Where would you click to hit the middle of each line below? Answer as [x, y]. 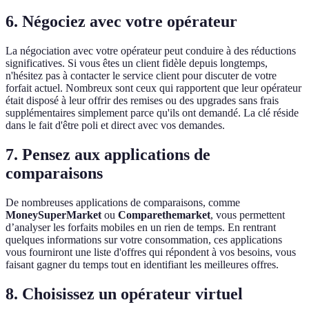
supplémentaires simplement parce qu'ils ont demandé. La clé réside [152, 113]
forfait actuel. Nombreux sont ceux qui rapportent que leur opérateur [153, 88]
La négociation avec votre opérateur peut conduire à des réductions [151, 51]
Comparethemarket [164, 215]
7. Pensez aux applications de [108, 155]
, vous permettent [248, 215]
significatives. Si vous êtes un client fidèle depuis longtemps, [137, 63]
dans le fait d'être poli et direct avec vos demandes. [115, 126]
